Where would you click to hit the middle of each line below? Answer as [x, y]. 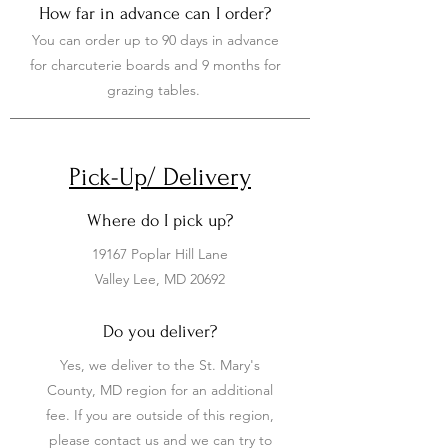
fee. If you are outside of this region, [160, 415]
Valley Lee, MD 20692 [160, 279]
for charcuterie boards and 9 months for [155, 65]
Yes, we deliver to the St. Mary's [160, 365]
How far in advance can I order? [155, 13]
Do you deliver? [160, 331]
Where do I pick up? [160, 220]
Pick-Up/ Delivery [160, 177]
